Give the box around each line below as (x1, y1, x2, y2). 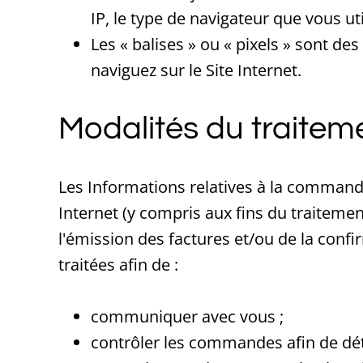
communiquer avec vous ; (91, 305, 284, 327)
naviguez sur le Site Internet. (91, 59, 301, 81)
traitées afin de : (58, 254, 178, 275)
